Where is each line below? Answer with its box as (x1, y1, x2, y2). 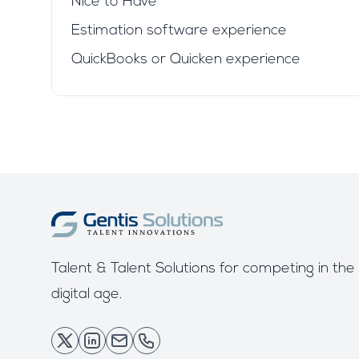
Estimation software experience (71, 23, 287, 38)
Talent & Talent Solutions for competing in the (51, 261, 355, 276)
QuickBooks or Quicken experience (71, 52, 301, 67)
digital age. (51, 287, 122, 302)
